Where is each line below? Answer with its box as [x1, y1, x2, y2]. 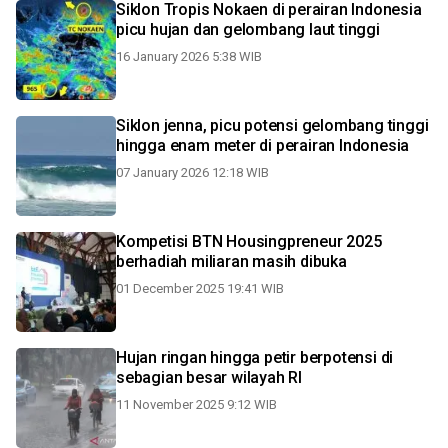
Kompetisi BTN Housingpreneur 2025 [116, 232, 382, 251]
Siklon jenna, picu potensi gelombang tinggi [116, 116, 429, 135]
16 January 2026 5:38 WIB [116, 49, 262, 64]
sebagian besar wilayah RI [116, 368, 302, 387]
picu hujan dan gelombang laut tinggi [116, 20, 380, 39]
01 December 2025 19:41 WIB [116, 281, 284, 296]
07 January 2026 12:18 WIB [116, 165, 269, 180]
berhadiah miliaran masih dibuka [116, 252, 347, 271]
